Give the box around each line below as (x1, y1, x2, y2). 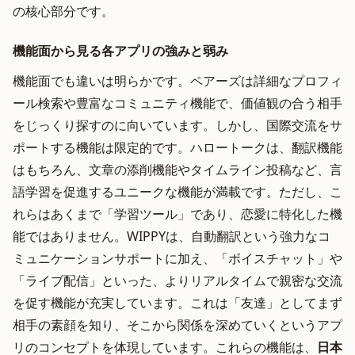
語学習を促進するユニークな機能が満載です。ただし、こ (13, 183, 342, 200)
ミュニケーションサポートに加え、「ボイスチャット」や (13, 250, 342, 267)
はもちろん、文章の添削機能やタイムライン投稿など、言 (13, 161, 342, 178)
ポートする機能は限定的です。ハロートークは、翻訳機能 (13, 139, 342, 156)
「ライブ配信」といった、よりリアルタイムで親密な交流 (13, 272, 342, 289)
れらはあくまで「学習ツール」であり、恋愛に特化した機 (13, 205, 342, 223)
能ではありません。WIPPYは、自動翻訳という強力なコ (13, 227, 330, 245)
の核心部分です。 (13, 2, 114, 20)
